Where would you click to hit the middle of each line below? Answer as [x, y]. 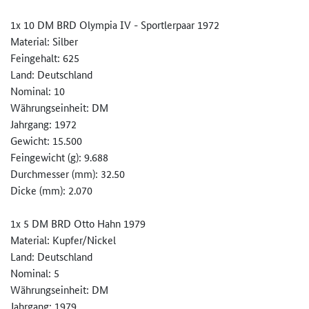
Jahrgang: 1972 [43, 124]
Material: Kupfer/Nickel [63, 240]
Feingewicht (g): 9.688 [59, 157]
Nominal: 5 [35, 273]
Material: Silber [44, 41]
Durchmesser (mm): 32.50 [68, 174]
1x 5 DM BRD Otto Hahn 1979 [78, 223]
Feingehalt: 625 [45, 58]
